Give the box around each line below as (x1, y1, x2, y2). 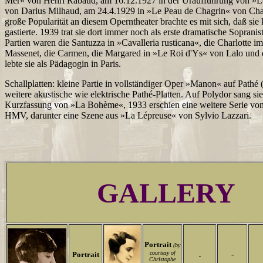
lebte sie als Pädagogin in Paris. (5, 59, 121, 69)
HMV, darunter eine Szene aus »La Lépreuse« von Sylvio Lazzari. (5, 110, 251, 120)
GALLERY (96, 177, 235, 208)
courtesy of (149, 249, 176, 256)
